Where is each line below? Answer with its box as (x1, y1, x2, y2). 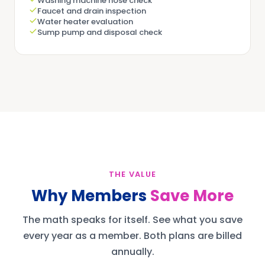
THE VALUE (108, 169, 157, 180)
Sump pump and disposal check (37, 27, 162, 38)
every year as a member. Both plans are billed (23, 229, 242, 243)
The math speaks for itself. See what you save (22, 213, 243, 227)
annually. (111, 245, 154, 258)
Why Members (31, 185, 150, 206)
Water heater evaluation (37, 16, 133, 27)
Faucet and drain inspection (37, 5, 146, 17)
